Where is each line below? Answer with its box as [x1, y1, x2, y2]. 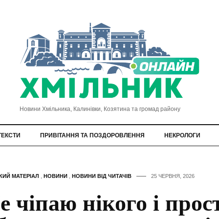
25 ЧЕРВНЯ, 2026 [151, 173, 195, 179]
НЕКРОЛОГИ [164, 131, 200, 139]
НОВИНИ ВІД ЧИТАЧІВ [71, 173, 131, 179]
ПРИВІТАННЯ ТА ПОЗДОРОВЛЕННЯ [40, 131, 145, 139]
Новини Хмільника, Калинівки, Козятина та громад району [19, 105, 180, 112]
